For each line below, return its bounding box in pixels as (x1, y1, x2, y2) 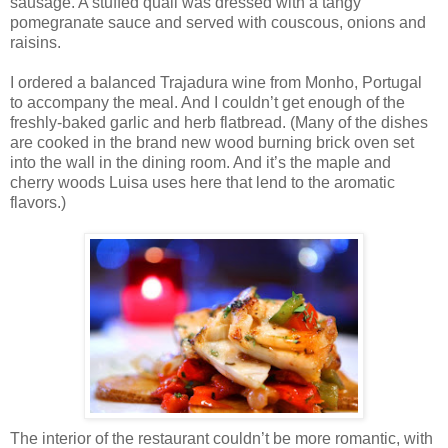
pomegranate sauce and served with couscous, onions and (10, 13, 426, 31)
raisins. (10, 33, 61, 51)
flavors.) (10, 193, 66, 211)
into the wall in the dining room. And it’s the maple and (10, 153, 391, 171)
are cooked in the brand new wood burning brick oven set (10, 133, 414, 151)
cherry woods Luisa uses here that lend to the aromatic (10, 173, 395, 191)
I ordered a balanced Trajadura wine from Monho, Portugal (10, 73, 422, 91)
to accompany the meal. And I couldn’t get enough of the (10, 93, 405, 111)
